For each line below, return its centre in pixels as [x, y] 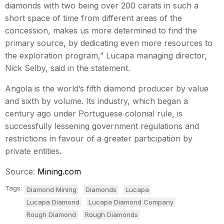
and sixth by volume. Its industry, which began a [96, 101]
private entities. [33, 151]
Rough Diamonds [111, 214]
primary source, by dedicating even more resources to [109, 43]
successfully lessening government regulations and [102, 126]
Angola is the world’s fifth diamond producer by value [107, 88]
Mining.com [59, 171]
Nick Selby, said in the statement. [67, 68]
